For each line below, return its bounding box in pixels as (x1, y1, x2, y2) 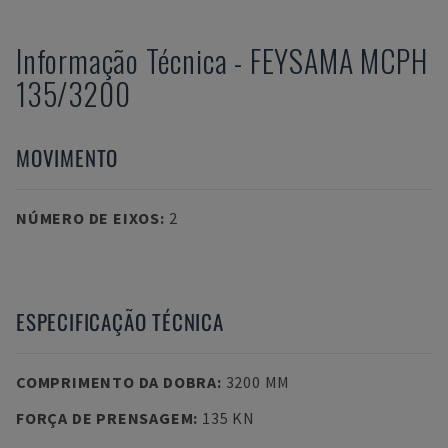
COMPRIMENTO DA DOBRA (16, 372, 217, 392)
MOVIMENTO (16, 142, 119, 173)
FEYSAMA (249, 38, 354, 83)
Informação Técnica (16, 38, 228, 83)
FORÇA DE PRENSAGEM (16, 408, 194, 428)
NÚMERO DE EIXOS (16, 208, 160, 228)
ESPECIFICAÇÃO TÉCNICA (16, 306, 224, 337)
